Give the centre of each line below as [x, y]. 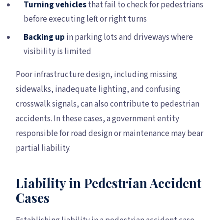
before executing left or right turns [85, 19]
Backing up [44, 37]
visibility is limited [57, 51]
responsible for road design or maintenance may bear [110, 133]
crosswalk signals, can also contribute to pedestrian [108, 104]
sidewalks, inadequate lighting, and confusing [98, 89]
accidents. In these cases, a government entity [97, 119]
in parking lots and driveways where [129, 37]
